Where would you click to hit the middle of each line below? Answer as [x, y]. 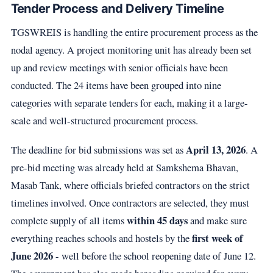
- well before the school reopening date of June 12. [154, 255]
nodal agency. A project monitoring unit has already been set [131, 49]
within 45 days [157, 220]
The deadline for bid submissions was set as [98, 149]
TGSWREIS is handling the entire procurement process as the [134, 32]
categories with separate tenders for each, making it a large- [129, 102]
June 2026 [32, 255]
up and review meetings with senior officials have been [119, 67]
